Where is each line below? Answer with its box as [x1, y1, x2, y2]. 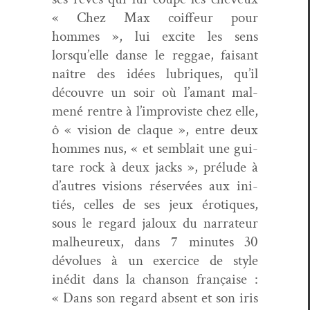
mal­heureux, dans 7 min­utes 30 [51, 232, 259, 251]
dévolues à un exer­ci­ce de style [51, 250, 259, 270]
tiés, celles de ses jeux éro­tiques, [51, 194, 259, 214]
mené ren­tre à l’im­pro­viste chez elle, [51, 101, 259, 120]
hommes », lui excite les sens [51, 26, 259, 46]
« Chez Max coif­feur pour [51, 8, 259, 27]
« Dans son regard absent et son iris [51, 288, 259, 307]
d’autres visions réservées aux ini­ [51, 176, 259, 195]
